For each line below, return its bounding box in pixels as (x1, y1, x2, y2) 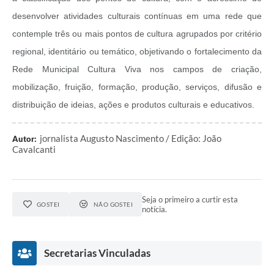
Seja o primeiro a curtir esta (142, 194, 239, 205)
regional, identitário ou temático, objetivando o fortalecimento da (12, 46, 262, 57)
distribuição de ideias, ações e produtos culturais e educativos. (12, 100, 254, 110)
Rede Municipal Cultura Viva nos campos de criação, (12, 64, 262, 75)
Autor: (12, 134, 37, 144)
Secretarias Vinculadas (44, 246, 150, 260)
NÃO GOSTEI (93, 201, 133, 209)
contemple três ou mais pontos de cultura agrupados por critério (12, 29, 262, 39)
